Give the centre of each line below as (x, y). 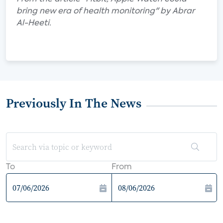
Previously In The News (74, 103)
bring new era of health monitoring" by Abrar (106, 11)
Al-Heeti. (34, 23)
